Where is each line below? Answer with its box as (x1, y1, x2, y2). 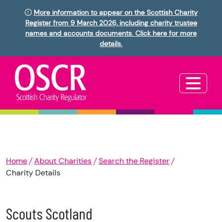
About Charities (34, 156, 92, 166)
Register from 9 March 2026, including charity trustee (25, 18, 197, 27)
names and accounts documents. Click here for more (25, 29, 197, 38)
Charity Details (6, 167, 60, 178)
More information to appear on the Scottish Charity (33, 8, 198, 17)
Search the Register (99, 156, 169, 166)
